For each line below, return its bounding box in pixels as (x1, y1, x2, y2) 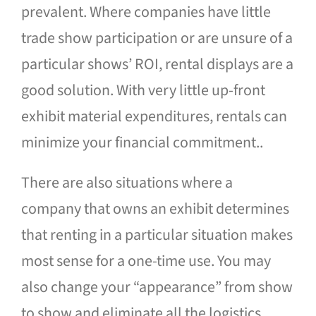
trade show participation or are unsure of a (20, 27, 293, 49)
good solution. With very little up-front (20, 79, 265, 102)
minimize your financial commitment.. (20, 131, 263, 154)
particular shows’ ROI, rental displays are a (20, 53, 293, 75)
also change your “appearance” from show (20, 276, 293, 298)
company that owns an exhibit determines (20, 197, 289, 220)
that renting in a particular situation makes (20, 224, 293, 246)
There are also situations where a (20, 171, 233, 194)
